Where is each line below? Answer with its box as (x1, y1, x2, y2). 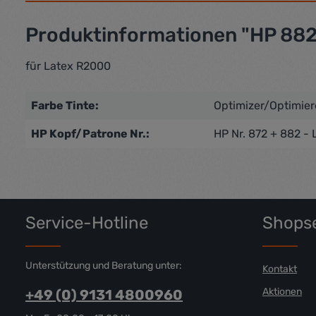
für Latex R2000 (25, 59, 111, 73)
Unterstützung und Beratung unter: (25, 260, 182, 272)
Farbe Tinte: (31, 99, 99, 112)
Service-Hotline (25, 213, 148, 233)
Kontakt (262, 263, 297, 275)
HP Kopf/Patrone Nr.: (31, 127, 150, 140)
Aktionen (262, 286, 302, 298)
